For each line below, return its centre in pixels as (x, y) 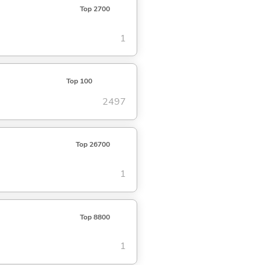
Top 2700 (95, 9)
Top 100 (79, 81)
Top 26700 (93, 145)
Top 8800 (95, 217)
